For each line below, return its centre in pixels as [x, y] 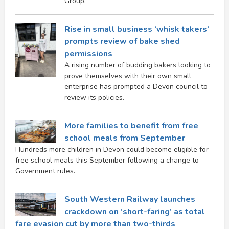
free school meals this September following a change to [107, 160]
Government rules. [45, 171]
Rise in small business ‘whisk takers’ [137, 29]
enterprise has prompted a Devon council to [136, 86]
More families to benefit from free [131, 125]
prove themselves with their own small [128, 76]
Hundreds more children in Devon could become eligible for [112, 149]
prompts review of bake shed [122, 41]
